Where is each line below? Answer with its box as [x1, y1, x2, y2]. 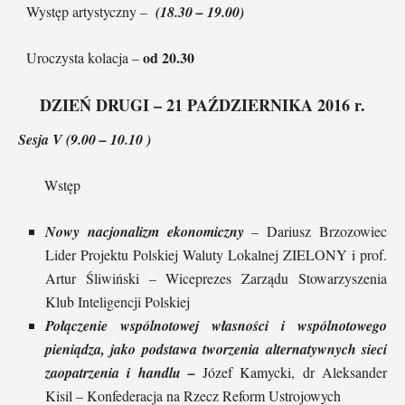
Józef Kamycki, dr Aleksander [202, 362, 388, 381]
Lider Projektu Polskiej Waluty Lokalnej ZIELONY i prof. [45, 244, 387, 264]
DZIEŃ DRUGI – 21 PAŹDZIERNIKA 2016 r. [40, 92, 365, 117]
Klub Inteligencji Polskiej [45, 291, 190, 311]
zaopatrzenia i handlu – [45, 362, 203, 381]
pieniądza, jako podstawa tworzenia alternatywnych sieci [45, 338, 387, 358]
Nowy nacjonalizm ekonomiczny [45, 221, 244, 241]
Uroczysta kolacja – [18, 47, 143, 67]
